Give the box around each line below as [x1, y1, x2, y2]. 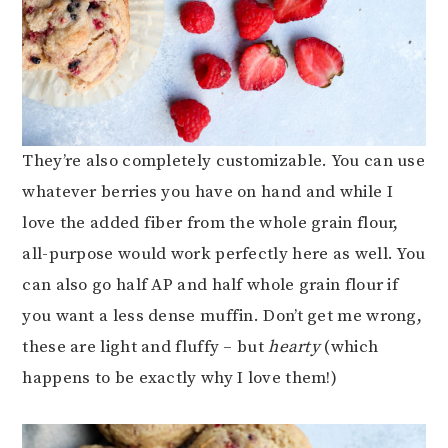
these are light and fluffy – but [22, 335, 269, 358]
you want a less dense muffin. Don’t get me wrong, [22, 304, 423, 327]
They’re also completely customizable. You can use [22, 149, 426, 172]
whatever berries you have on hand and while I [22, 180, 393, 203]
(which [320, 335, 379, 358]
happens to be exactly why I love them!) [22, 366, 338, 389]
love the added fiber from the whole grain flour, [22, 211, 399, 234]
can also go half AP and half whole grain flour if [22, 273, 399, 296]
